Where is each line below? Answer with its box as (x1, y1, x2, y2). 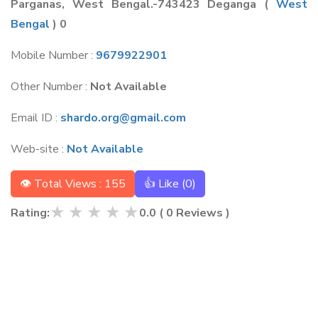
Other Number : (11, 79, 90, 94)
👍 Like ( (144, 176, 185, 192)
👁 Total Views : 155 (20, 176, 126, 192)
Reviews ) (173, 204, 230, 221)
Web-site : (11, 141, 67, 157)
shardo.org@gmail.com (60, 110, 186, 126)
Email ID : (11, 110, 60, 126)
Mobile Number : (11, 48, 96, 63)
